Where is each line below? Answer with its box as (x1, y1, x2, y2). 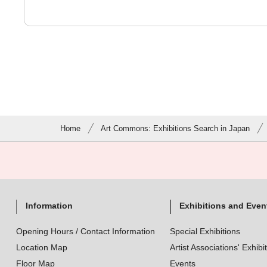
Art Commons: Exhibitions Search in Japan (100, 124, 250, 133)
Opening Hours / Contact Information (15, 226, 155, 236)
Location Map (15, 243, 67, 252)
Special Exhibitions (169, 226, 240, 236)
